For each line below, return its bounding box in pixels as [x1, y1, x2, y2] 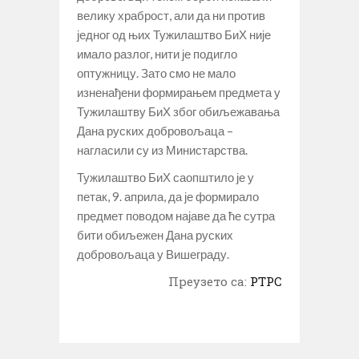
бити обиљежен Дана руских [77, 227, 233, 242]
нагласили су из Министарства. [77, 142, 248, 157]
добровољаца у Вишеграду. [77, 246, 229, 261]
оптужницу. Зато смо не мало [77, 65, 236, 80]
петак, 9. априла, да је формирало [77, 188, 259, 204]
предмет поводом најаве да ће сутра [77, 208, 275, 223]
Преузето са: [168, 272, 250, 289]
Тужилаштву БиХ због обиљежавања [77, 103, 280, 119]
